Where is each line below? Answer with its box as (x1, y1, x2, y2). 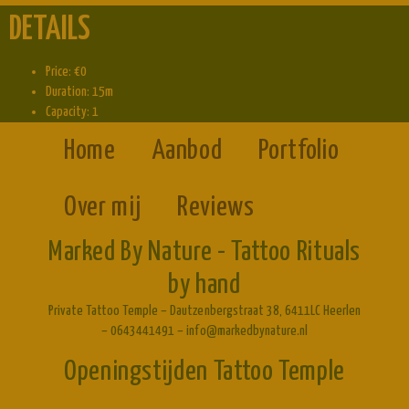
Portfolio (258, 137, 340, 164)
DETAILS (9, 14, 90, 47)
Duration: (46, 85, 93, 99)
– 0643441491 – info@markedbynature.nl (101, 324, 308, 338)
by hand (168, 271, 241, 299)
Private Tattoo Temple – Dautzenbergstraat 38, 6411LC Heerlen (47, 304, 362, 318)
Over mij (64, 194, 142, 221)
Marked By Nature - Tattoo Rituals (47, 238, 362, 266)
